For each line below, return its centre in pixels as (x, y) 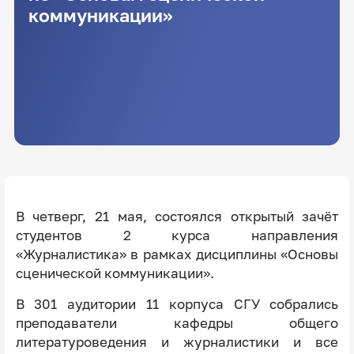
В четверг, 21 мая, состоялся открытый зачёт (177, 216)
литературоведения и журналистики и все (177, 342)
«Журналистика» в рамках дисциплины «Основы (177, 254)
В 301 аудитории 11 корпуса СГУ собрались (177, 304)
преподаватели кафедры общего (177, 323)
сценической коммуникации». (115, 273)
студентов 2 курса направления (177, 235)
